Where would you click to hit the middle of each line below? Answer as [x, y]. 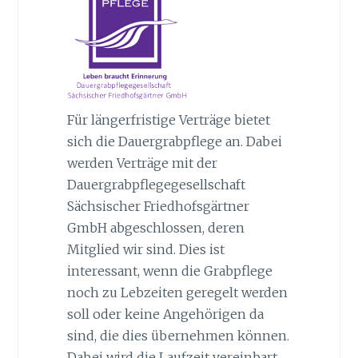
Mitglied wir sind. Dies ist [145, 249]
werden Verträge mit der [142, 163]
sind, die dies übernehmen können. [178, 335]
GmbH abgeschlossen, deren [155, 227]
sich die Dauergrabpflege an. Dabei [174, 141]
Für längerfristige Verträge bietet [168, 119]
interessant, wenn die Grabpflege [169, 270]
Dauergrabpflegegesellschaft [156, 184]
